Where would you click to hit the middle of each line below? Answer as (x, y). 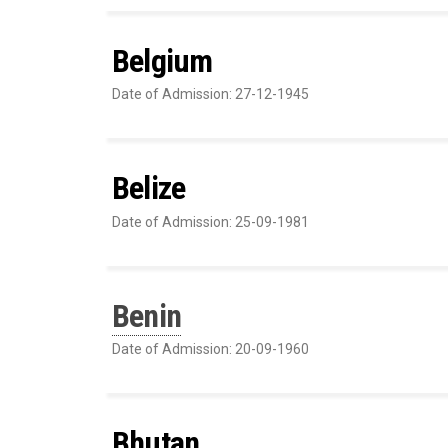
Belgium (162, 60)
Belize (149, 188)
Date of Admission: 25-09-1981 (210, 221)
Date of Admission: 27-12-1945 (210, 94)
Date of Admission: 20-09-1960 (210, 348)
